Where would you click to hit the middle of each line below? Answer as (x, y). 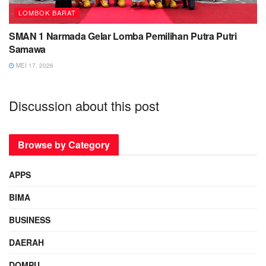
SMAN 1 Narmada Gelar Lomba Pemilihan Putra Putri (123, 36)
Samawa (28, 49)
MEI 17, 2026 (34, 65)
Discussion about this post (84, 105)
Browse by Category (64, 144)
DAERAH (26, 242)
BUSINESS (30, 219)
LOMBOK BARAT (47, 12)
